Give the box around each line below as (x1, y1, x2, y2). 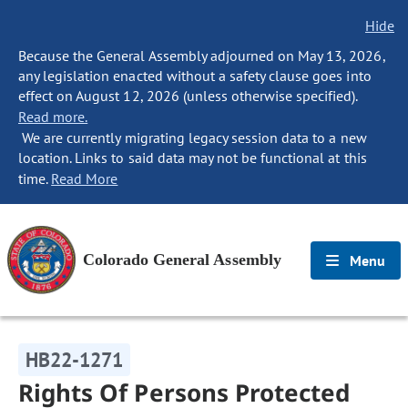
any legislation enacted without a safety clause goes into (18, 66, 372, 85)
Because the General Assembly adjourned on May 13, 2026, (18, 46, 385, 65)
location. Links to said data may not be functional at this (18, 148, 367, 167)
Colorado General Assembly (83, 250, 281, 269)
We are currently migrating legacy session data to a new (18, 128, 367, 147)
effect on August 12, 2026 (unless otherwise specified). (18, 87, 358, 105)
